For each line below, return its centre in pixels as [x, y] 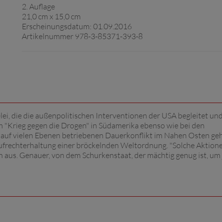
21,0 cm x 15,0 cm [51, 16]
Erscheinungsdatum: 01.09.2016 [77, 26]
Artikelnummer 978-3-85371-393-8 [82, 36]
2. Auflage [38, 6]
